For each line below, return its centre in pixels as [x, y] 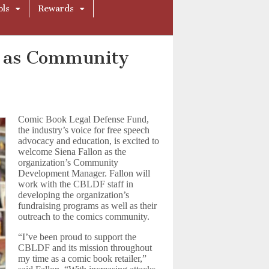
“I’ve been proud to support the [77, 237]
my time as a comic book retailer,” [83, 258]
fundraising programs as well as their [88, 206]
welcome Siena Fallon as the [72, 152]
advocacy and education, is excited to [89, 141]
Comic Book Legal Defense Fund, [84, 119]
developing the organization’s [74, 195]
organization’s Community [68, 162]
